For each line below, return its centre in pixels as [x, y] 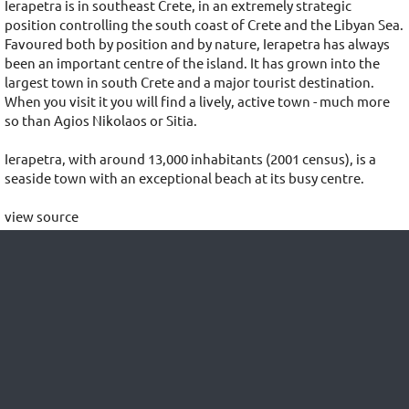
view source [42, 216]
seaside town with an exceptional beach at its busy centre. [184, 178]
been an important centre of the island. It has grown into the [192, 63]
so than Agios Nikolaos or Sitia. [102, 121]
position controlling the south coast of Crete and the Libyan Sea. [204, 25]
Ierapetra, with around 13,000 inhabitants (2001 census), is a [190, 159]
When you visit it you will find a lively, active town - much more [197, 101]
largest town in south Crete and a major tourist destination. [189, 82]
